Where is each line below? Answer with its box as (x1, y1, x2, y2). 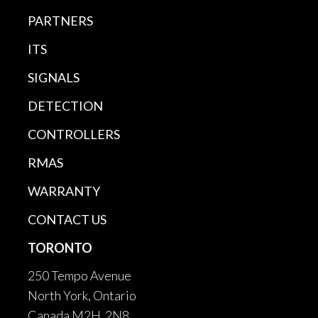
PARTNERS (28, 12, 93, 28)
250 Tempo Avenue (28, 267, 131, 283)
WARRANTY (28, 182, 100, 199)
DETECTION (28, 97, 103, 114)
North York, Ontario (28, 287, 136, 303)
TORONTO (28, 239, 92, 256)
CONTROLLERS (28, 126, 120, 142)
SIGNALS (28, 69, 79, 85)
